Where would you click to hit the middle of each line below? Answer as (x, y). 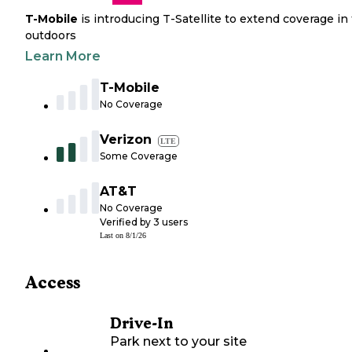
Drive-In (141, 324)
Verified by (126, 222)
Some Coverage (139, 156)
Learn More (63, 57)
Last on (113, 236)
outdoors (51, 36)
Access (53, 283)
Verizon (126, 140)
